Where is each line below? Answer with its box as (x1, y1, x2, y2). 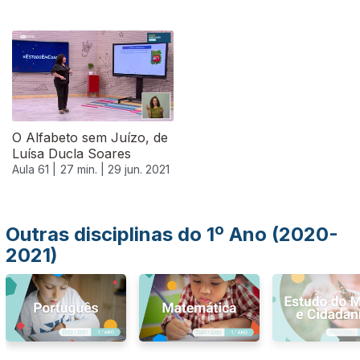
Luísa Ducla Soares (12, 145, 131, 162)
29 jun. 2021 (108, 162, 170, 177)
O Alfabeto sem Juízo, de (12, 129, 168, 146)
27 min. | (60, 162, 108, 177)
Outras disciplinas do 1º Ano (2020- (6, 223, 338, 246)
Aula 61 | (12, 162, 56, 177)
